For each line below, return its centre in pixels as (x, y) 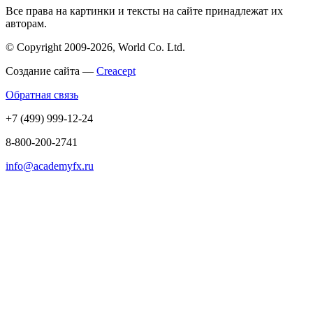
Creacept (116, 71)
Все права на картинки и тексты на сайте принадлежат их (144, 11)
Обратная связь (42, 95)
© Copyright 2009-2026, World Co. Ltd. (95, 48)
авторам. (26, 24)
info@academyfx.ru (50, 166)
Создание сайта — (51, 71)
